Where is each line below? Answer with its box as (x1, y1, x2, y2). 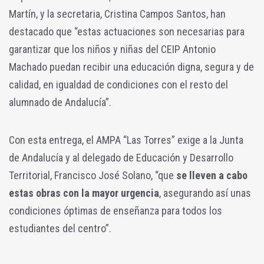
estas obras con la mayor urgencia (9, 187, 159, 200)
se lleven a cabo (176, 169, 247, 182)
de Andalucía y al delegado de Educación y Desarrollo (9, 151, 233, 164)
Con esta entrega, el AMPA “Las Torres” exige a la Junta (9, 134, 243, 147)
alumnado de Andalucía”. (9, 96, 111, 109)
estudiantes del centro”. (9, 222, 111, 235)
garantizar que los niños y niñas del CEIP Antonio (9, 43, 216, 56)
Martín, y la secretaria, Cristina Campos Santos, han (9, 8, 226, 21)
